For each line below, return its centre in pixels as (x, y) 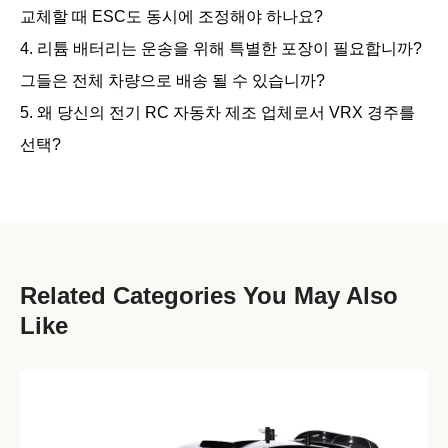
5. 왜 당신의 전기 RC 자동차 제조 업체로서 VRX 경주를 (217, 112)
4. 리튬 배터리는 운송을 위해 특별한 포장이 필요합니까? (221, 48)
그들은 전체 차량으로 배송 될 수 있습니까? (172, 80)
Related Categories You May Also (209, 295)
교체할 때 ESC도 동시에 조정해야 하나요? (171, 16)
